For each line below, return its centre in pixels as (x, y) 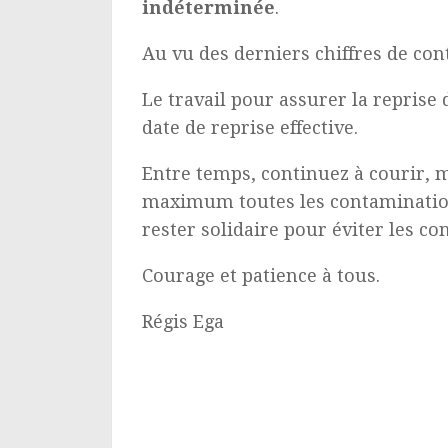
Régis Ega (183, 321)
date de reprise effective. (250, 127)
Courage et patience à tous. (261, 275)
